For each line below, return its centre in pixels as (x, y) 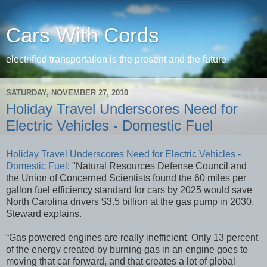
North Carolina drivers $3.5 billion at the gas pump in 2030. (130, 201)
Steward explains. (44, 213)
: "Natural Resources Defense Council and (157, 166)
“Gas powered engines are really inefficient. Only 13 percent (132, 237)
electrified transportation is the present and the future (116, 59)
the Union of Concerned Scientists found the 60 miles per (126, 178)
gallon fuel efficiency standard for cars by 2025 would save (129, 190)
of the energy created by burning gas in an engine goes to (127, 249)
